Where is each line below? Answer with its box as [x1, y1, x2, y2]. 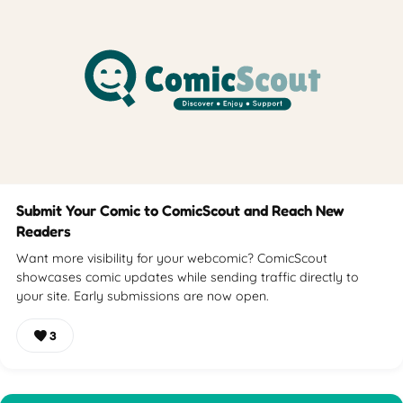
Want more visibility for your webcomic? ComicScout [16, 249, 327, 266]
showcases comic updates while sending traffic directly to [16, 268, 359, 285]
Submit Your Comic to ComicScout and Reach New [16, 201, 345, 219]
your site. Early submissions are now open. [16, 287, 269, 304]
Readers [16, 221, 71, 240]
